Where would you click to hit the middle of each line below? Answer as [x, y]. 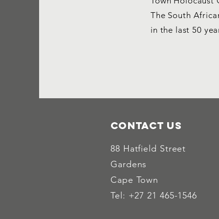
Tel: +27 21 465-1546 [154, 196]
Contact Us [146, 125]
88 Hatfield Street [148, 149]
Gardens [129, 164]
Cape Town [135, 180]
